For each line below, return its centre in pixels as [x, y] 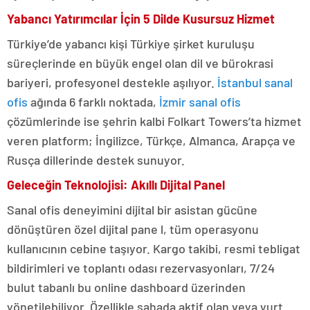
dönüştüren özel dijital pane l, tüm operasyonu [133, 229]
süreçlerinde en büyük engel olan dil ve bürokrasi [140, 63]
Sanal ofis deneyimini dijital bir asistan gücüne [132, 210]
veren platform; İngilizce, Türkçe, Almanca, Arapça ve [151, 141]
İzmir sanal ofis [200, 102]
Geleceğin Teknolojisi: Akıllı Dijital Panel [116, 185]
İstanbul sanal [255, 83]
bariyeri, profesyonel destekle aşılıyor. [112, 83]
